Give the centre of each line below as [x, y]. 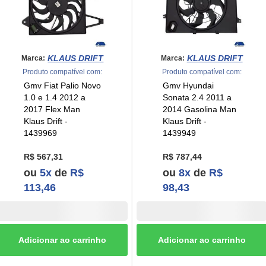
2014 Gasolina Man [199, 110]
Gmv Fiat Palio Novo [62, 86]
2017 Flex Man [52, 110]
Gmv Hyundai [188, 86]
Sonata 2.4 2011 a [197, 98]
